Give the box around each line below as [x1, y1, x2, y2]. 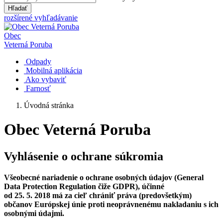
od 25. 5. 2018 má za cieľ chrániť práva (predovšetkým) [4, 191, 192, 200]
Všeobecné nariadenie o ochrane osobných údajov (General [4, 173, 204, 182]
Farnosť [26, 84, 51, 93]
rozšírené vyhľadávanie [4, 13, 78, 22]
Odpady [26, 57, 51, 66]
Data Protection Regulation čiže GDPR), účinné [4, 182, 164, 191]
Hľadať [8, 4, 27, 12]
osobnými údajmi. [4, 209, 64, 218]
